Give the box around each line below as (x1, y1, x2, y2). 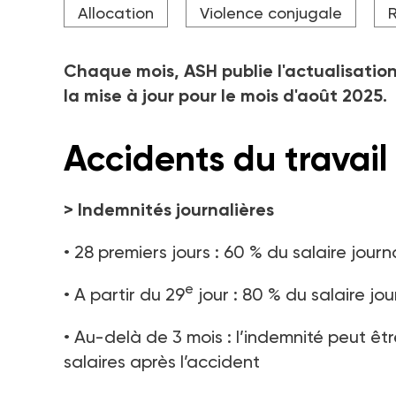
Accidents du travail (64, 136, 388, 180)
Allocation (78, 3, 154, 22)
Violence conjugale (200, 3, 342, 22)
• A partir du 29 (64, 283, 185, 305)
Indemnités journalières (78, 198, 274, 220)
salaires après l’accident (64, 350, 260, 372)
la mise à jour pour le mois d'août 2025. (64, 84, 387, 106)
